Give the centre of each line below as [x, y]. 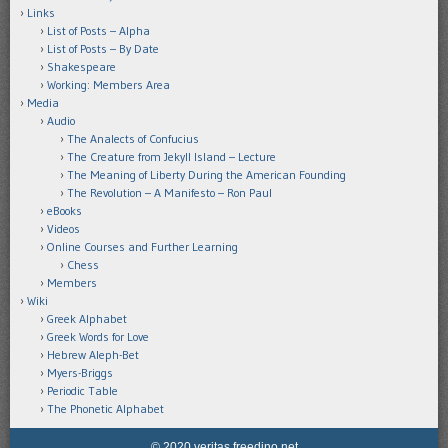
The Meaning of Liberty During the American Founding [206, 174]
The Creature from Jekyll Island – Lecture [171, 156]
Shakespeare [81, 66]
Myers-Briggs [80, 372]
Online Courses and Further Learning [142, 246]
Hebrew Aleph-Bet [93, 354]
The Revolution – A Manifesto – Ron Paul [169, 192]
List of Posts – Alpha [98, 30]
